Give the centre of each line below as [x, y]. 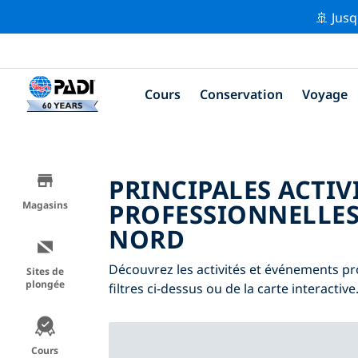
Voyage [325, 94]
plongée [45, 284]
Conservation [241, 94]
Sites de [45, 271]
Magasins [45, 205]
